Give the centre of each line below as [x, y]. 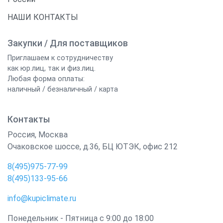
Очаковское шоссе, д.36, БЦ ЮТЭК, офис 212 [93, 147]
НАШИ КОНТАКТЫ [43, 17]
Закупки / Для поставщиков [68, 43]
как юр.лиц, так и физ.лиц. [52, 68]
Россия [21, 135]
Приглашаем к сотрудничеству [60, 58]
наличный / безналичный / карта [63, 89]
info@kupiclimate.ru [42, 198]
